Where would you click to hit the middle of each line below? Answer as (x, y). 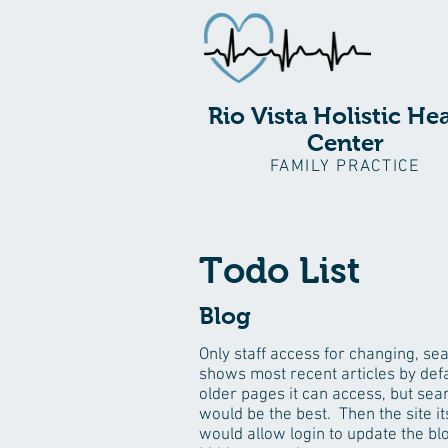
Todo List (279, 271)
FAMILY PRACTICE (345, 167)
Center (345, 142)
